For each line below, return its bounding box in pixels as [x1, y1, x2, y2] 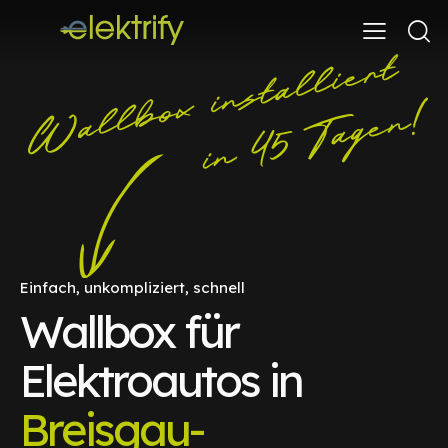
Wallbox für [20, 302, 238, 359]
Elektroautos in [20, 351, 302, 408]
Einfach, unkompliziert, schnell [20, 277, 245, 297]
